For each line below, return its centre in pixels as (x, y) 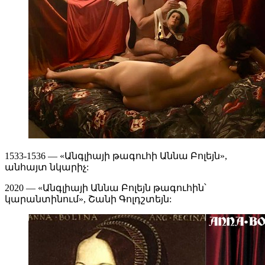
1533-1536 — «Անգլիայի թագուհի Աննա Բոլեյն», (116, 156)
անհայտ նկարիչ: (47, 167)
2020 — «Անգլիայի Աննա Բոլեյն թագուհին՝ (106, 188)
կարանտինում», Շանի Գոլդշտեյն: (88, 199)
